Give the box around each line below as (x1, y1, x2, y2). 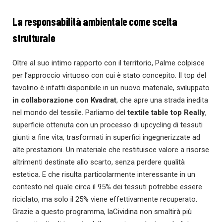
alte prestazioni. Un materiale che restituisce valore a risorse (12, 145, 209, 154)
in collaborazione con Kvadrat (12, 95, 116, 105)
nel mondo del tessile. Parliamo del (12, 108, 127, 117)
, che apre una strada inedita (116, 95, 208, 105)
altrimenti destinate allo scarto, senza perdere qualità (12, 157, 185, 166)
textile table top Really (127, 108, 205, 117)
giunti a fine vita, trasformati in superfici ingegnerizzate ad (12, 132, 200, 142)
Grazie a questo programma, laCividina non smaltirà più (12, 207, 192, 216)
